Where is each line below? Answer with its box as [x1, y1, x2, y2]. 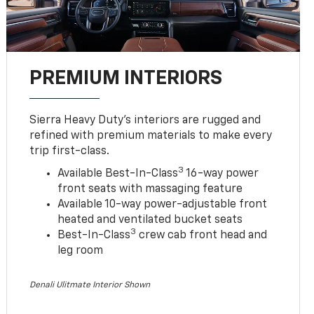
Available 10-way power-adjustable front [57, 198, 268, 210]
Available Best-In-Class [57, 168, 179, 179]
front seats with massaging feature [57, 183, 243, 195]
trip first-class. [29, 145, 110, 157]
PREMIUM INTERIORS [29, 68, 223, 88]
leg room [57, 245, 104, 257]
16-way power [184, 168, 259, 179]
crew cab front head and [136, 229, 268, 241]
